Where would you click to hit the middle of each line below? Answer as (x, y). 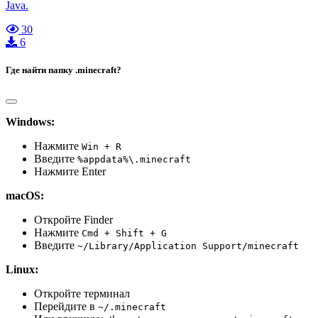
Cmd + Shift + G (124, 234)
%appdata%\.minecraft (134, 160)
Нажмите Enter (70, 172)
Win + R (102, 147)
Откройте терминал (82, 294)
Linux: (22, 270)
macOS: (25, 196)
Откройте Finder (73, 220)
